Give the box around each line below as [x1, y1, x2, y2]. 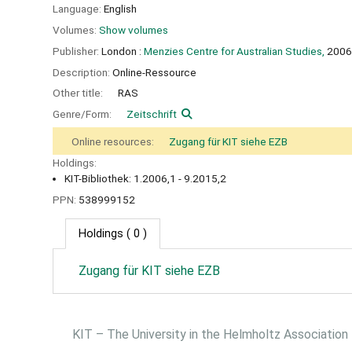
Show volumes [99, 24, 168, 36]
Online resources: [71, 134, 156, 148]
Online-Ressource [112, 65, 196, 79]
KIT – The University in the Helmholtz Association [72, 327, 348, 343]
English [104, 2, 137, 16]
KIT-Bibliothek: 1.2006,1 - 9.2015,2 [64, 171, 226, 185]
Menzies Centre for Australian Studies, [144, 44, 324, 57]
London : [101, 44, 141, 57]
